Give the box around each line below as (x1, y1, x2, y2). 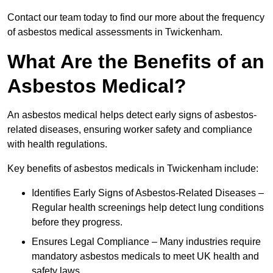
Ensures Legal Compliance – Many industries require (32, 236, 261, 247)
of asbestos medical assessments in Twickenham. (7, 27, 222, 38)
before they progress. (32, 217, 122, 228)
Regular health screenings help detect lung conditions (32, 202, 264, 213)
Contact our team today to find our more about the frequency (7, 12, 264, 23)
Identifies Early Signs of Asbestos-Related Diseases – (32, 188, 264, 199)
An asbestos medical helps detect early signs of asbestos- (7, 110, 257, 121)
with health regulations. (7, 139, 107, 150)
